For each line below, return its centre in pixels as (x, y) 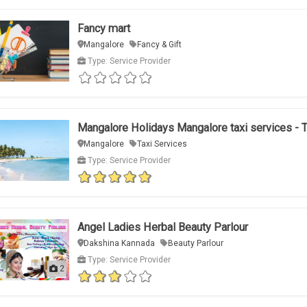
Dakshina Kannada (119, 244)
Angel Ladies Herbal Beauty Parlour (162, 228)
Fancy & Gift (159, 45)
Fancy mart (103, 29)
